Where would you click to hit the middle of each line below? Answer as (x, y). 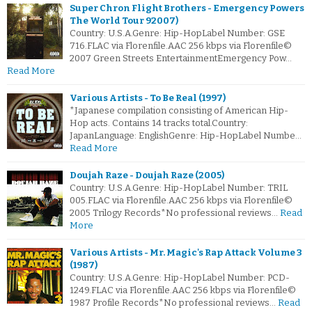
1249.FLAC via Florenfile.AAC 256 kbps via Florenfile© (183, 290)
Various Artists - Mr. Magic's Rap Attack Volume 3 (186, 253)
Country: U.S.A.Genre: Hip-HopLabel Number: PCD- (180, 278)
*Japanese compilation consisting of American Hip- (179, 111)
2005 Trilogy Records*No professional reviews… (174, 213)
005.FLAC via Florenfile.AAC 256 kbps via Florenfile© (181, 201)
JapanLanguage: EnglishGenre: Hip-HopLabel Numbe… (186, 136)
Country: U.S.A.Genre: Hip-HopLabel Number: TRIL (179, 188)
